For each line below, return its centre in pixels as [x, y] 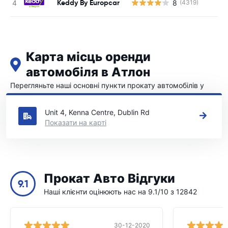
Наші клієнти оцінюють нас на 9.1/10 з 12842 [120, 192]
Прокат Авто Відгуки [109, 179]
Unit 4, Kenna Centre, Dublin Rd [97, 112]
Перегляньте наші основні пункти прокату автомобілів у [107, 85]
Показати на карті [76, 122]
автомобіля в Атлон [88, 72]
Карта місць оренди [89, 57]
